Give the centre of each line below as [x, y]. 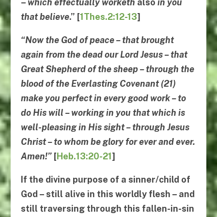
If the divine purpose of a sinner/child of [105, 180]
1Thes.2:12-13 [108, 17]
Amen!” [36, 156]
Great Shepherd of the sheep [79, 69]
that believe [45, 17]
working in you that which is [128, 113]
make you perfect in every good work [95, 98]
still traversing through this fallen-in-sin [107, 209]
